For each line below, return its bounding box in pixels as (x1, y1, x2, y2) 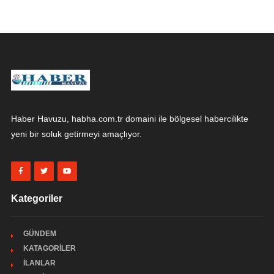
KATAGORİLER (23, 243, 76, 253)
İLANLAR (23, 258, 56, 267)
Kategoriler (10, 193, 62, 204)
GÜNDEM (23, 229, 56, 238)
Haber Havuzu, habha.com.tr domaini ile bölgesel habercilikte (10, 113, 248, 124)
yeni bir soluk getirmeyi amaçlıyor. (10, 128, 142, 139)
